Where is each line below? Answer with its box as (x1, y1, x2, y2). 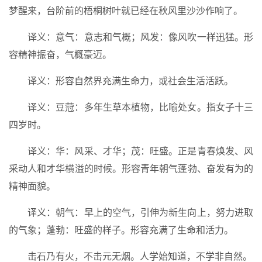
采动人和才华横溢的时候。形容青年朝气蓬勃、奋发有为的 (9, 164, 253, 174)
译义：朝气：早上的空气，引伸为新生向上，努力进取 (27, 208, 253, 218)
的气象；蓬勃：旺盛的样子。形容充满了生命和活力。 (9, 225, 233, 235)
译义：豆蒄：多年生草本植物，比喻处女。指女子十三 (27, 102, 253, 112)
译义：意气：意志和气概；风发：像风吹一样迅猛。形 (27, 32, 253, 42)
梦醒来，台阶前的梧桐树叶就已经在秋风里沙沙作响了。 (9, 6, 243, 16)
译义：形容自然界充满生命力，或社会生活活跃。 (27, 76, 233, 86)
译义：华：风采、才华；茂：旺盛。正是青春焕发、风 (27, 146, 253, 156)
